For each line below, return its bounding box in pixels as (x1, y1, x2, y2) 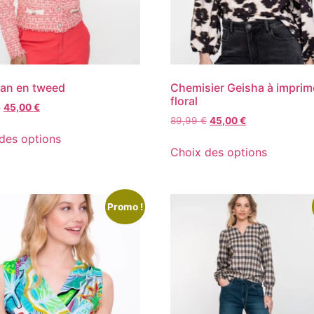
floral (170, 94, 198, 109)
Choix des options (170, 145, 268, 160)
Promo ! (107, 201, 144, 213)
